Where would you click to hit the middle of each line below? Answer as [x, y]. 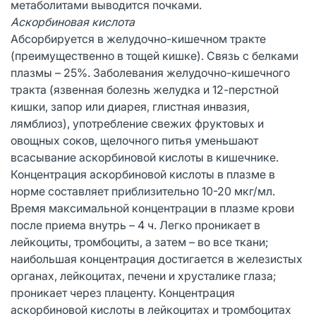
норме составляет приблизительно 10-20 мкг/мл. [143, 191]
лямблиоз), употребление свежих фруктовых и [137, 123]
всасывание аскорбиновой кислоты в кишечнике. [145, 157]
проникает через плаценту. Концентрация [123, 292]
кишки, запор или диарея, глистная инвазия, [130, 106]
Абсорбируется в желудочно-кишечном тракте [138, 38]
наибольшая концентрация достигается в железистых [157, 259]
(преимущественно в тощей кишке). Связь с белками [154, 55]
